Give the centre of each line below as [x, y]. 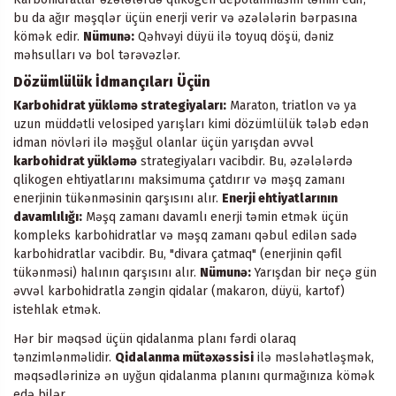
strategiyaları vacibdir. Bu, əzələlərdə [245, 162]
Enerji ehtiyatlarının [280, 199]
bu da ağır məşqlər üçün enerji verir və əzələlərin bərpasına [185, 19]
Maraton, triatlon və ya [291, 106]
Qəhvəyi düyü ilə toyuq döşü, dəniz [234, 37]
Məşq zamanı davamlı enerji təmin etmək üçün [215, 217]
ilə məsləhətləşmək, [314, 357]
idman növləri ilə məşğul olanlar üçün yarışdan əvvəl [164, 143]
